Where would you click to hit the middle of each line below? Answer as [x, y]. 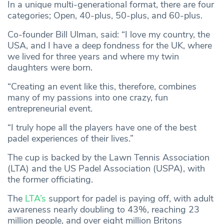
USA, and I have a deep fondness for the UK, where [110, 46]
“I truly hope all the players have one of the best [102, 128]
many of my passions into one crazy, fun [88, 98]
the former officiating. [50, 180]
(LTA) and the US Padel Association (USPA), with [106, 169]
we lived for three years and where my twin [93, 57]
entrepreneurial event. [50, 109]
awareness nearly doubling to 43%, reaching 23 [103, 210]
